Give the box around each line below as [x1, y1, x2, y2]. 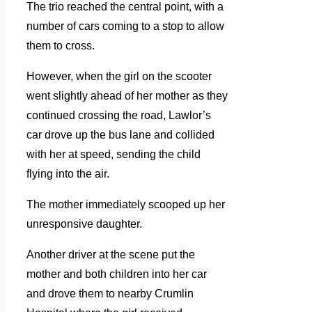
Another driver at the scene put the [26, 249, 195, 261]
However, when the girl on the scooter [26, 70, 212, 83]
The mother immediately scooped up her [26, 198, 225, 211]
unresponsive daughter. [26, 218, 142, 231]
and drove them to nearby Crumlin [26, 288, 194, 300]
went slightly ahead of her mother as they [26, 90, 228, 102]
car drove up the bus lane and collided [26, 129, 214, 141]
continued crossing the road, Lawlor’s [26, 109, 211, 122]
